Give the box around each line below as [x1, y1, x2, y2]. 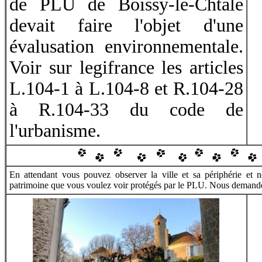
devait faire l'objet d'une [9, 15, 243, 36]
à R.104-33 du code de [9, 99, 243, 120]
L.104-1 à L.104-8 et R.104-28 [9, 78, 243, 99]
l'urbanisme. [9, 120, 101, 141]
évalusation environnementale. [9, 36, 243, 57]
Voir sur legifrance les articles [9, 57, 243, 78]
